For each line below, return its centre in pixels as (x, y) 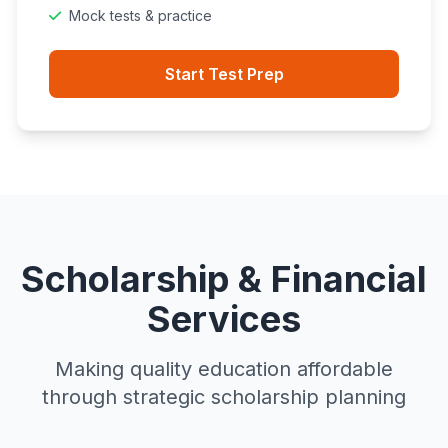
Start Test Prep (224, 74)
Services (224, 319)
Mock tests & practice (140, 15)
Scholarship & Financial (224, 279)
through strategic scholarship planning (224, 397)
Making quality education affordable (224, 369)
